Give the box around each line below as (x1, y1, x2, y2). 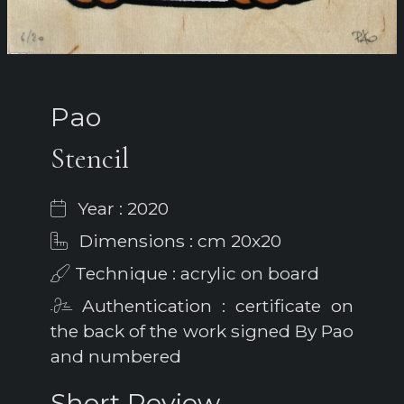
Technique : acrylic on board (70, 262, 319, 285)
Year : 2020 (73, 197, 169, 220)
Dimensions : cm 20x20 (75, 230, 281, 252)
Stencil (50, 141, 129, 177)
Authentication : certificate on (72, 295, 353, 317)
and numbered (50, 345, 181, 368)
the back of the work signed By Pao (50, 320, 353, 343)
